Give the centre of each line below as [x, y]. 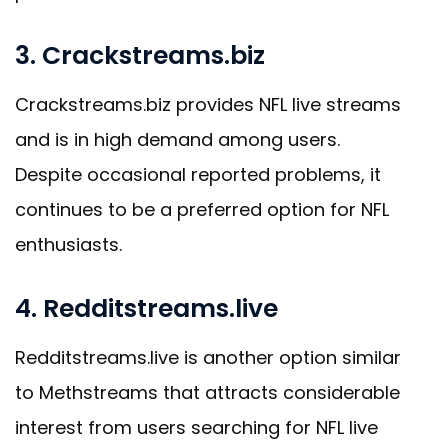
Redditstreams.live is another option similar [208, 358]
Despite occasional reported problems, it [198, 175]
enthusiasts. [68, 245]
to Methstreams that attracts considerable [207, 393]
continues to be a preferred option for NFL [202, 210]
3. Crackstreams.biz [140, 56]
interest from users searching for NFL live [196, 428]
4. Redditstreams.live [146, 309]
